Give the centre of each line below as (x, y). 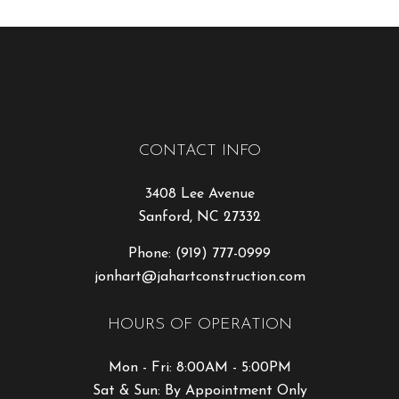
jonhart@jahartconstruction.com (199, 277)
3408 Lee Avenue (199, 194)
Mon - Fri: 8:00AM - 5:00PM (199, 367)
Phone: (152, 253)
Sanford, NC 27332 (199, 217)
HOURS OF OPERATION (199, 324)
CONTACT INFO (199, 151)
